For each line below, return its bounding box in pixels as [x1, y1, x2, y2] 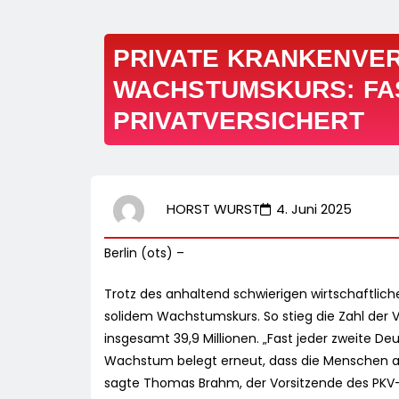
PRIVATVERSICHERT [113, 107, 364, 135]
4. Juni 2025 [276, 199, 352, 219]
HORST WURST [167, 199, 260, 219]
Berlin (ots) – [104, 244, 184, 263]
